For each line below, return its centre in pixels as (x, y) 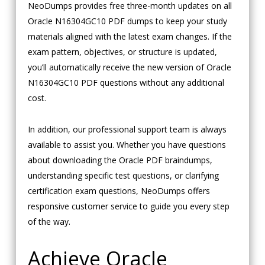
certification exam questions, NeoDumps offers (119, 191)
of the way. (49, 222)
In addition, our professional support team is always (127, 130)
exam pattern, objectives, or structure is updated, (122, 52)
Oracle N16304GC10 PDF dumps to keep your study (127, 21)
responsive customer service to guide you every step (128, 206)
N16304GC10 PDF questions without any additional (126, 83)
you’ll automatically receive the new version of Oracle (129, 67)
